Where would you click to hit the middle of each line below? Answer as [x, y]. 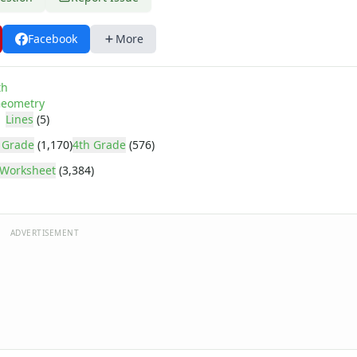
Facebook [53, 39]
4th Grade [99, 145]
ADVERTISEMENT [45, 233]
